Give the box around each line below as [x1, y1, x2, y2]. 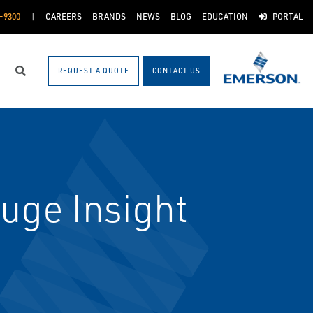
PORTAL [272, 11, 303, 22]
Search [21, 70, 54, 84]
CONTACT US [152, 66, 201, 75]
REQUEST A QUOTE [58, 66, 129, 75]
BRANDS [92, 11, 126, 22]
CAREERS [45, 11, 82, 22]
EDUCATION [201, 11, 248, 22]
